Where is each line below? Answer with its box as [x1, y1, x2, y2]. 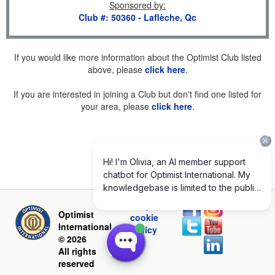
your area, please [80, 100, 152, 112]
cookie [130, 211, 159, 223]
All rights [58, 245, 96, 257]
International [58, 220, 112, 233]
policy [131, 223, 158, 236]
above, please [87, 63, 145, 76]
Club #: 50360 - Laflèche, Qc [79, 11, 196, 23]
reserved [58, 257, 95, 269]
